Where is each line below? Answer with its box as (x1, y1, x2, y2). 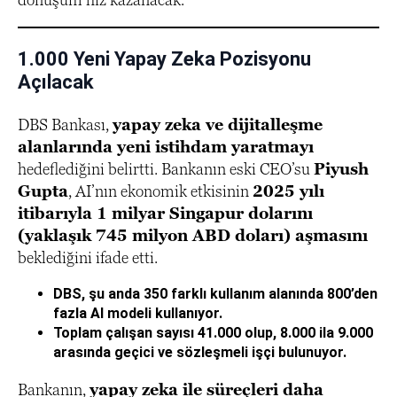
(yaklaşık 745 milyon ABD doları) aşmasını (18, 226, 368, 245)
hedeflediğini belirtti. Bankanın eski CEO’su (18, 160, 314, 178)
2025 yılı (253, 182, 324, 200)
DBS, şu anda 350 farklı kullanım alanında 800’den (53, 285, 378, 302)
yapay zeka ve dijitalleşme (113, 115, 323, 134)
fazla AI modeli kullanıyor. (53, 305, 222, 322)
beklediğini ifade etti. (18, 248, 158, 267)
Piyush (314, 160, 369, 178)
